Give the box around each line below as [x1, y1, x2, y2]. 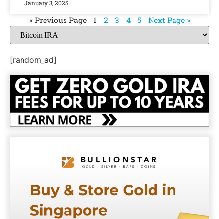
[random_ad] [10, 55, 57, 65]
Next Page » [148, 15, 190, 25]
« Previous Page [29, 15, 87, 25]
